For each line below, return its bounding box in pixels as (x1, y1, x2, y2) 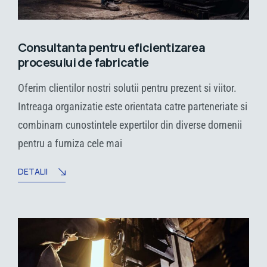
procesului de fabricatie (18, 54, 149, 71)
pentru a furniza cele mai (18, 137, 122, 150)
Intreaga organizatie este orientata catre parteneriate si (18, 100, 247, 113)
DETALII (18, 166, 48, 178)
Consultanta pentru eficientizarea (18, 39, 206, 56)
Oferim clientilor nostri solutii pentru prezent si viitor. (18, 82, 237, 95)
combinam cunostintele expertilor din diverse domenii (18, 119, 242, 132)
